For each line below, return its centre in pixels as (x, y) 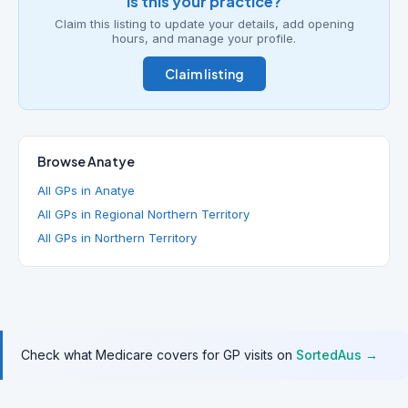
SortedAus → (337, 355)
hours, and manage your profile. (204, 38)
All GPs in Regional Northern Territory (143, 214)
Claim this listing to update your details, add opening (204, 24)
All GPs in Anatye (86, 190)
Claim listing (204, 74)
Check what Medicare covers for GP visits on (158, 355)
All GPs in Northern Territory (117, 238)
